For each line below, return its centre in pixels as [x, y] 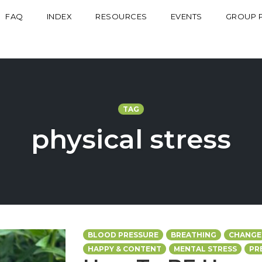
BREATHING [193, 235]
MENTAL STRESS [205, 249]
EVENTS [186, 16]
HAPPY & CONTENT [124, 249]
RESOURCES [121, 16]
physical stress [131, 139]
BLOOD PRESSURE [123, 235]
